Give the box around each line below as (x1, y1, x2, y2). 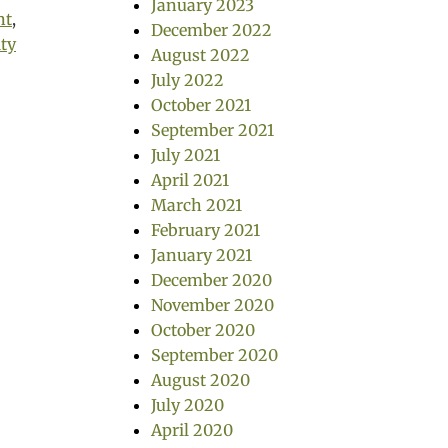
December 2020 (151, 270, 272, 290)
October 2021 (151, 95, 251, 115)
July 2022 (151, 70, 224, 90)
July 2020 (151, 395, 224, 415)
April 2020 (151, 420, 233, 440)
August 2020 (151, 370, 250, 390)
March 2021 (151, 195, 242, 215)
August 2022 (151, 45, 250, 65)
